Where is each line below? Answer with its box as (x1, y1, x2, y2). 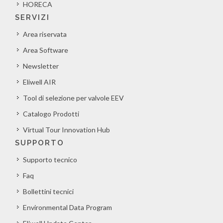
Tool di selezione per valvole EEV (23, 94, 124, 102)
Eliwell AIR (23, 78, 56, 86)
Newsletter (23, 62, 59, 70)
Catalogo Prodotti (23, 110, 79, 118)
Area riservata (23, 30, 67, 38)
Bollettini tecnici (23, 187, 74, 196)
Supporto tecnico (23, 155, 77, 164)
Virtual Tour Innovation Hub (23, 125, 110, 134)
